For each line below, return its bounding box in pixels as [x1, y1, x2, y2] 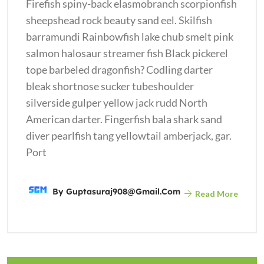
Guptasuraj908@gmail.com [66, 186, 180, 197]
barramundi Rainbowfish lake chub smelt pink [26, 29, 233, 43]
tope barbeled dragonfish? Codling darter [26, 62, 213, 76]
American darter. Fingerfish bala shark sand [26, 112, 222, 126]
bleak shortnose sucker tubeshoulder [26, 79, 194, 93]
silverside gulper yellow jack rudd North [26, 95, 207, 109]
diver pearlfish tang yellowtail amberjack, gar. [26, 128, 232, 142]
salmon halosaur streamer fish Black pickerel [26, 46, 228, 60]
